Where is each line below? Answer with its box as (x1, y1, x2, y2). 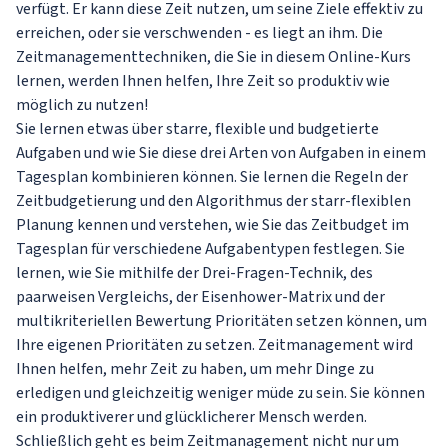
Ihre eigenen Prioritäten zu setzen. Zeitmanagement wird (16, 334, 413, 356)
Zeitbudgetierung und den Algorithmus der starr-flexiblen (16, 190, 411, 212)
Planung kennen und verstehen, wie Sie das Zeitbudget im (16, 214, 409, 236)
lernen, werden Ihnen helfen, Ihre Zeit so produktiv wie (16, 70, 390, 92)
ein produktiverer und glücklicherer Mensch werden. (16, 406, 367, 428)
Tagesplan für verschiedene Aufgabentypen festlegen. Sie (16, 238, 405, 260)
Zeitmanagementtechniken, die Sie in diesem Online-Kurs (16, 46, 411, 68)
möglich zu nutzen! (16, 94, 148, 116)
